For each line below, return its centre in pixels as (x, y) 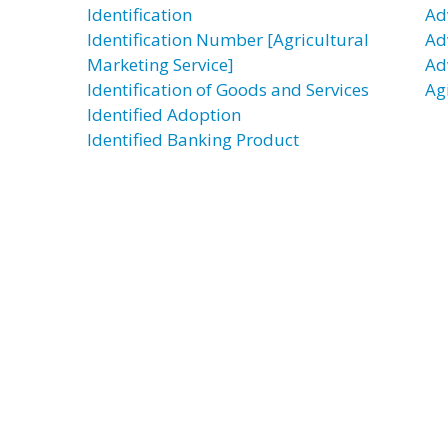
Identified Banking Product (193, 139)
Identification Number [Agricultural (228, 39)
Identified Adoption (164, 114)
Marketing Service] (160, 64)
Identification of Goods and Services (228, 89)
